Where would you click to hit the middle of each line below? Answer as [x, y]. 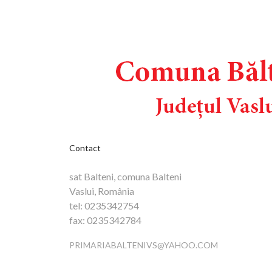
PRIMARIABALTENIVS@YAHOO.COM [144, 245]
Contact [85, 148]
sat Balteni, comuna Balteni [125, 176]
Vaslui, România [102, 191]
